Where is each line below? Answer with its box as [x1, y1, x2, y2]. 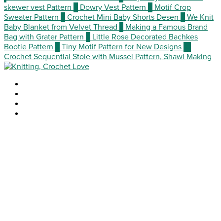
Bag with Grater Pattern [4, 32, 84, 42]
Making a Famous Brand [125, 22, 208, 32]
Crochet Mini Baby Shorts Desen [67, 12, 179, 22]
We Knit [187, 12, 214, 22]
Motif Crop [154, 2, 191, 12]
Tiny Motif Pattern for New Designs [62, 41, 182, 52]
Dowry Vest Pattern [80, 2, 146, 12]
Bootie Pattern [4, 41, 53, 52]
